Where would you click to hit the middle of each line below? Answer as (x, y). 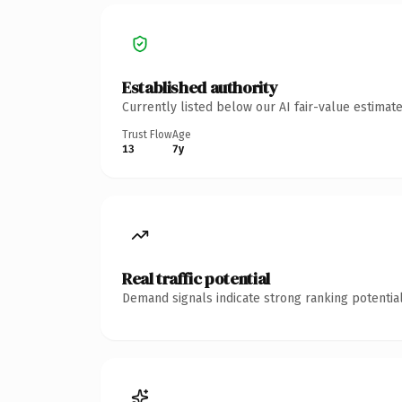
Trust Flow (147, 134)
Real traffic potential (196, 278)
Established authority (200, 87)
